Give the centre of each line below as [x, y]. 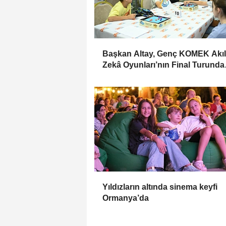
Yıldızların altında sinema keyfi [160, 187]
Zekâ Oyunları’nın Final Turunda [163, 65]
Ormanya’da [126, 198]
